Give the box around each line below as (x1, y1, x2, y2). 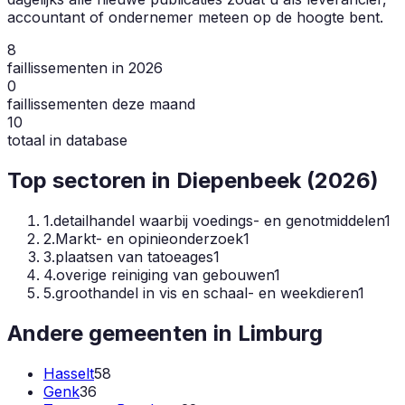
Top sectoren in (7, 166, 176, 193)
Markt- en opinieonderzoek (55, 229, 243, 248)
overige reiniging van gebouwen (56, 265, 274, 284)
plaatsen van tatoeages (55, 247, 213, 266)
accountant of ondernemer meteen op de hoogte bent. (7, 7, 383, 26)
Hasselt (43, 363, 94, 382)
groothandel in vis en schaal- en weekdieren (55, 283, 358, 302)
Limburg (238, 319, 323, 346)
